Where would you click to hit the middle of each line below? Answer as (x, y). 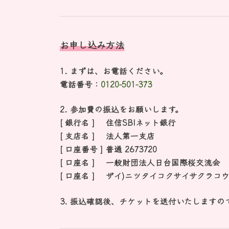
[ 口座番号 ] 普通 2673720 (108, 149)
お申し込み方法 (92, 45)
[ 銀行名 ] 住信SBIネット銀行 (118, 123)
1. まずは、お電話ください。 (114, 71)
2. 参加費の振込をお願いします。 (121, 109)
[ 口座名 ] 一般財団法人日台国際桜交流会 (140, 163)
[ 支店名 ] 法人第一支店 (107, 136)
